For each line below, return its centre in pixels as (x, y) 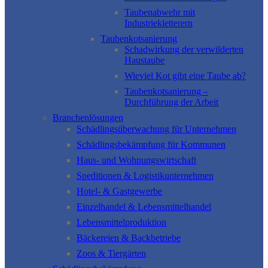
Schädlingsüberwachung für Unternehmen (156, 129)
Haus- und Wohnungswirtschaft (136, 160)
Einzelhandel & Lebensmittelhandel (144, 206)
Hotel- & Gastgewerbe (119, 191)
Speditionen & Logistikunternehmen (145, 175)
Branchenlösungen (88, 118)
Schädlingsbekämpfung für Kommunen (151, 144)
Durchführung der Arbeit (171, 102)
